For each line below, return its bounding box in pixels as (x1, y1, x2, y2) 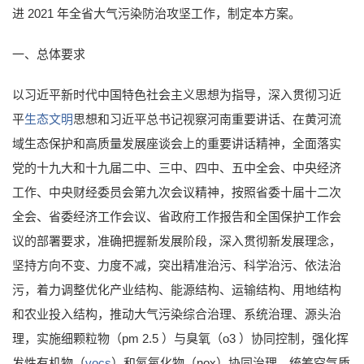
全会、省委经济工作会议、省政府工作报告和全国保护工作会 (12, 209, 341, 223)
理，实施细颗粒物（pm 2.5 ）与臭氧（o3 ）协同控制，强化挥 (12, 331, 349, 345)
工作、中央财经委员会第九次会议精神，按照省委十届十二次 (12, 184, 341, 199)
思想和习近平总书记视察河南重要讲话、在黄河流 (73, 111, 341, 126)
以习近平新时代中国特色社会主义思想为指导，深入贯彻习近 (12, 87, 341, 102)
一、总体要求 (12, 46, 85, 61)
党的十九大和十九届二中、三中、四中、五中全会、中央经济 (12, 160, 341, 175)
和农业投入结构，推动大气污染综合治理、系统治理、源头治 (12, 306, 341, 321)
